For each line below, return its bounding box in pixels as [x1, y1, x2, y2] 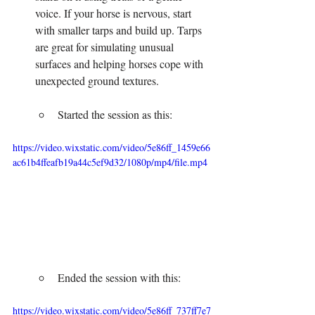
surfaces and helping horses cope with [35, 56, 206, 72]
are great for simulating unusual [35, 39, 176, 55]
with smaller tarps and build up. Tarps [35, 22, 205, 38]
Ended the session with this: [58, 269, 181, 285]
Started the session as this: [58, 107, 172, 122]
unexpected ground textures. [35, 73, 159, 89]
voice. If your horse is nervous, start [35, 6, 194, 21]
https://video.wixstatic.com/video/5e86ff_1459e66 [13, 141, 210, 155]
